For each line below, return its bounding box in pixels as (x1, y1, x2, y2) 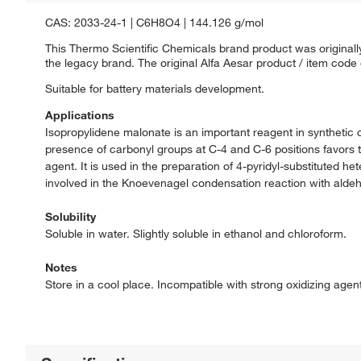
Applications (45, 108, 114, 123)
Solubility (45, 210, 96, 225)
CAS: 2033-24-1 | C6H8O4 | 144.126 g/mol (45, 15, 263, 31)
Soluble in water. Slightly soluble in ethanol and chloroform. (45, 226, 346, 242)
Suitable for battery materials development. (45, 81, 264, 97)
